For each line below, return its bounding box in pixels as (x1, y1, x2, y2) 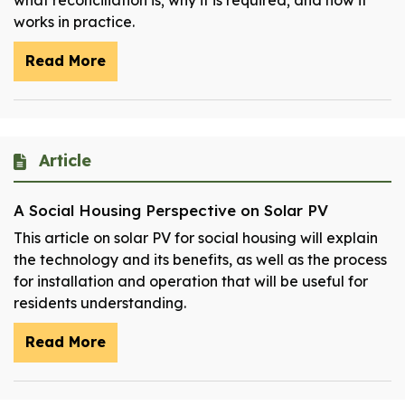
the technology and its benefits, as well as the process (14, 250, 387, 269)
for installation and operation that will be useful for (14, 272, 368, 291)
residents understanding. (14, 294, 186, 313)
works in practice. (14, 13, 135, 32)
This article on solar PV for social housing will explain (14, 229, 378, 248)
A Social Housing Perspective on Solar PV (14, 201, 328, 221)
